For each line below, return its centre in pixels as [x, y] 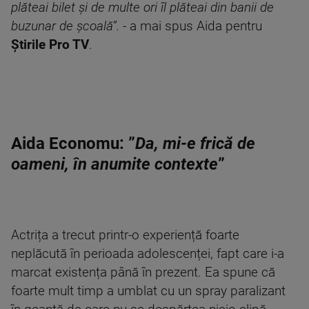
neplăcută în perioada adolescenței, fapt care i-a [148, 254]
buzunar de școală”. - [70, 26]
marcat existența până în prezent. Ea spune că [143, 272]
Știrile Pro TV [50, 45]
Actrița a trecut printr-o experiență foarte [125, 235]
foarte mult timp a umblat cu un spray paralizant [148, 291]
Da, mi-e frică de [195, 143]
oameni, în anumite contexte [114, 164]
